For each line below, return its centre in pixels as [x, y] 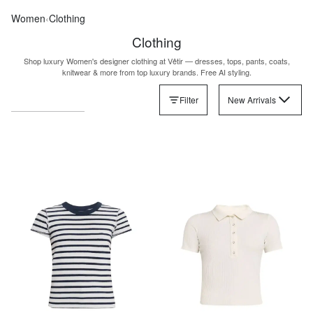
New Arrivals [252, 100]
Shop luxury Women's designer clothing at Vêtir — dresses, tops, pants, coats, [156, 61]
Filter [189, 100]
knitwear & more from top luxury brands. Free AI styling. [156, 72]
